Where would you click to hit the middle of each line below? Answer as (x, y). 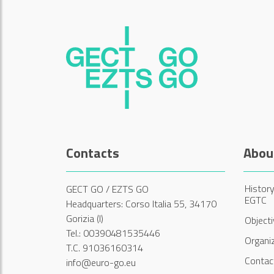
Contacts (93, 153)
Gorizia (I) (85, 218)
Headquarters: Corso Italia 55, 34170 (141, 203)
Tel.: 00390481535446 (113, 233)
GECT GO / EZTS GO (107, 189)
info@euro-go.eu (101, 262)
